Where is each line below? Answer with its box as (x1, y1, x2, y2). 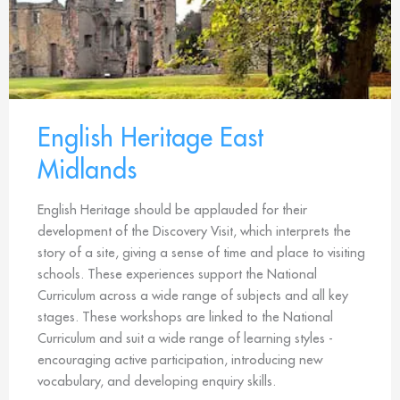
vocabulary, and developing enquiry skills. (37, 371, 276, 389)
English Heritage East (37, 120, 263, 154)
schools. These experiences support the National (37, 264, 317, 282)
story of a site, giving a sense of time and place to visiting (37, 243, 365, 261)
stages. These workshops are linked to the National (37, 307, 333, 325)
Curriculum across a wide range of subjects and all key (37, 286, 348, 304)
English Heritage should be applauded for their (37, 200, 307, 218)
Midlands (37, 152, 137, 186)
